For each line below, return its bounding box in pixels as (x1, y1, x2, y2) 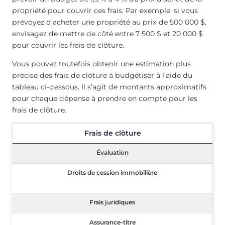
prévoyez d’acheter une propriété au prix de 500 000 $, (12, 17, 206, 27)
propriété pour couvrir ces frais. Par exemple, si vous (12, 6, 198, 15)
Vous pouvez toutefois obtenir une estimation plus (12, 59, 191, 68)
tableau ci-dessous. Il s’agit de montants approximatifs (12, 82, 206, 91)
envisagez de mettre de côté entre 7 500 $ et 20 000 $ (12, 29, 203, 38)
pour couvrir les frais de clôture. (12, 40, 126, 50)
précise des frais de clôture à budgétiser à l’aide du (12, 70, 192, 80)
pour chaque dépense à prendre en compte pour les (12, 93, 197, 103)
